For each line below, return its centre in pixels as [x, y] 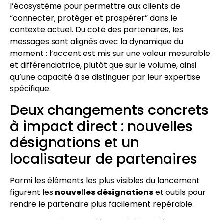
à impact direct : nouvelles [101, 126]
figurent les [32, 192]
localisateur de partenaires [104, 159]
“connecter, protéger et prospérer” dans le [94, 18]
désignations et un [74, 142]
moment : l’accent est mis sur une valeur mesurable [110, 54]
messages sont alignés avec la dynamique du [96, 42]
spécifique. [30, 89]
